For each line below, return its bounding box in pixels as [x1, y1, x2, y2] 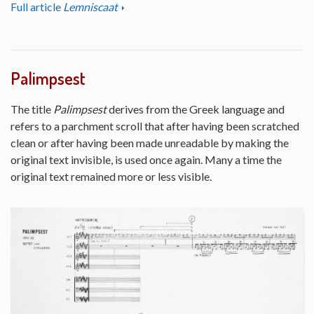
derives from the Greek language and [107, 102, 285, 116]
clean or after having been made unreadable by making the [11, 136, 289, 150]
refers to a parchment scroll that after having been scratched [11, 119, 299, 133]
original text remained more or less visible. [11, 170, 212, 184]
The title [11, 102, 53, 116]
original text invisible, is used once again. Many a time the [11, 153, 282, 167]
